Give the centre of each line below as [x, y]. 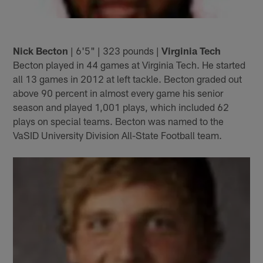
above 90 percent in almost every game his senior [118, 92]
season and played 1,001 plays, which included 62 [121, 107]
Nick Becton [41, 50]
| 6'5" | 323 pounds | [115, 50]
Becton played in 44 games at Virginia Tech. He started [129, 64]
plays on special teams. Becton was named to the [119, 121]
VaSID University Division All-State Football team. [118, 135]
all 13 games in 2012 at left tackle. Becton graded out [128, 78]
